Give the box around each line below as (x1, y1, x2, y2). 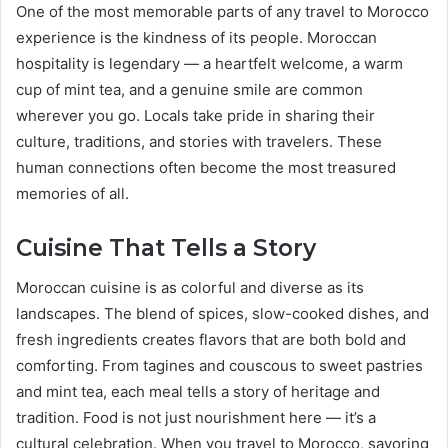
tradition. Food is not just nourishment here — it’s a (16, 408, 376, 428)
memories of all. (16, 183, 129, 203)
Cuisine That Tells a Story (16, 233, 316, 262)
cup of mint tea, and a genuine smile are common (16, 79, 363, 99)
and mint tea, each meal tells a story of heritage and (16, 382, 380, 402)
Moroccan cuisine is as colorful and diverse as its (16, 278, 364, 298)
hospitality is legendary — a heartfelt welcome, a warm (16, 53, 403, 73)
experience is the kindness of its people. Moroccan (16, 27, 377, 47)
